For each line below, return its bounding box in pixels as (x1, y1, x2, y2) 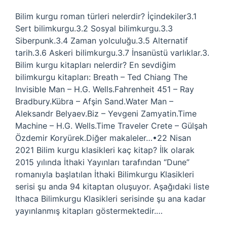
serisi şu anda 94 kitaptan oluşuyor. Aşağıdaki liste (15, 181, 209, 192)
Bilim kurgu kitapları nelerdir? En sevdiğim (15, 60, 176, 70)
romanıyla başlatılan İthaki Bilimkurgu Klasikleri (15, 169, 194, 179)
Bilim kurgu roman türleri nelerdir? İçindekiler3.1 (15, 11, 197, 21)
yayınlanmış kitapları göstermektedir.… (15, 206, 163, 216)
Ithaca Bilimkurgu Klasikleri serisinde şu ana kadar (15, 194, 206, 204)
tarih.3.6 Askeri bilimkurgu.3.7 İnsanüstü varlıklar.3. (15, 48, 209, 58)
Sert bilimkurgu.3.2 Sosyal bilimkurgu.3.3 (15, 23, 173, 33)
